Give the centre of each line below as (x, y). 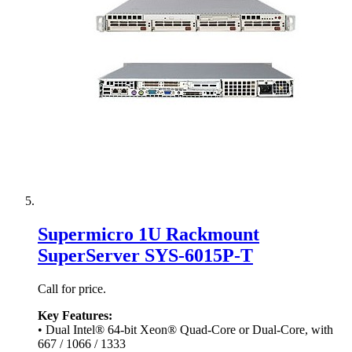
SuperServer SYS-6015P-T (145, 255)
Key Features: (75, 315)
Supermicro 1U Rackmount (148, 234)
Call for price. (72, 288)
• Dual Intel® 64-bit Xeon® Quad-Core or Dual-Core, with (185, 329)
